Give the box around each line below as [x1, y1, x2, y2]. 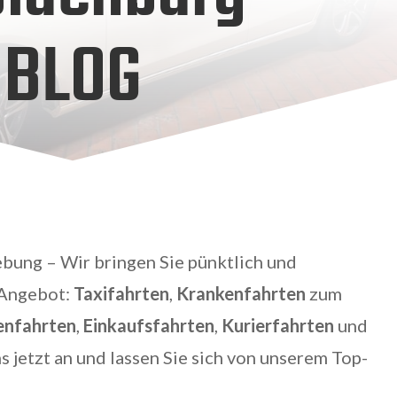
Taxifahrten [74, 283, 170, 305]
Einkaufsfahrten [83, 315, 215, 337]
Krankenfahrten [176, 283, 307, 305]
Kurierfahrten [222, 315, 335, 337]
